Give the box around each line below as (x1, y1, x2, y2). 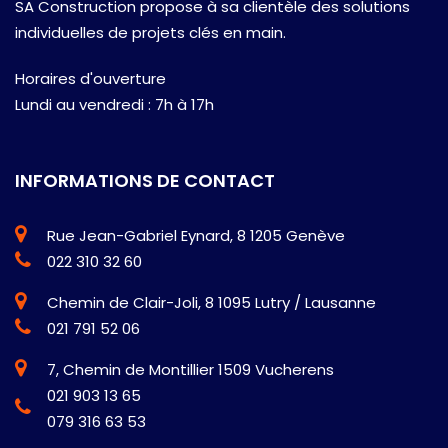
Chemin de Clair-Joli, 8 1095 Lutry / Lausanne (47, 291, 376, 313)
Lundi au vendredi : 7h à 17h (15, 93, 214, 115)
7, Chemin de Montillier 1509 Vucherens (47, 358, 334, 380)
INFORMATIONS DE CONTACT (15, 167, 275, 193)
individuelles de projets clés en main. (15, 21, 286, 43)
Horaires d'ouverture (15, 67, 166, 89)
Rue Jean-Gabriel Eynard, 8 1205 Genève (47, 224, 345, 246)
